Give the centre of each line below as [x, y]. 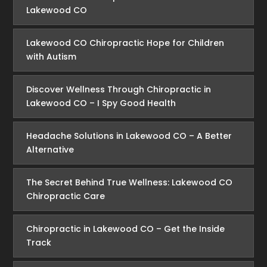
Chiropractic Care [65, 196]
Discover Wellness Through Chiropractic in [118, 89]
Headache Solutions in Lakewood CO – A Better [129, 136]
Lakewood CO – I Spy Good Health [101, 103]
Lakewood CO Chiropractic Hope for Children [125, 43]
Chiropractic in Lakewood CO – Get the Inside [125, 229]
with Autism [51, 56]
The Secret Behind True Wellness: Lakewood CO [129, 182]
